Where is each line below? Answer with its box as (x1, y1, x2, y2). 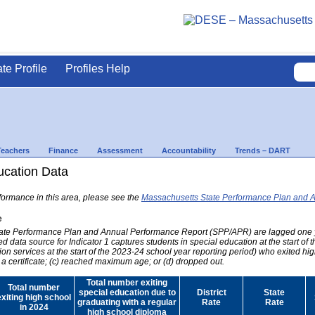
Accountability (162, 146, 216, 155)
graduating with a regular (77, 297, 176, 307)
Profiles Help (65, 63, 130, 75)
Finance (49, 146, 78, 155)
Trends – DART (235, 146, 290, 155)
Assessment (97, 146, 143, 155)
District (196, 287, 226, 297)
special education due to (78, 287, 176, 297)
